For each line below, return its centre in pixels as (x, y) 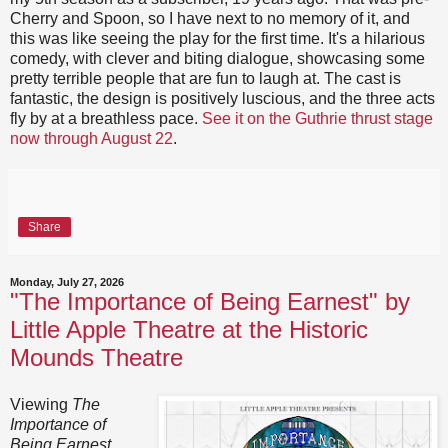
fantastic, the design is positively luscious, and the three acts (222, 98)
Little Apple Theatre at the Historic (189, 329)
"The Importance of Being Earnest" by (210, 301)
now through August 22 (91, 138)
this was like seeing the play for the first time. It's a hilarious (217, 38)
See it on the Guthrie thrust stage (317, 118)
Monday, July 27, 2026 (67, 281)
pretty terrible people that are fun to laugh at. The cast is (205, 78)
